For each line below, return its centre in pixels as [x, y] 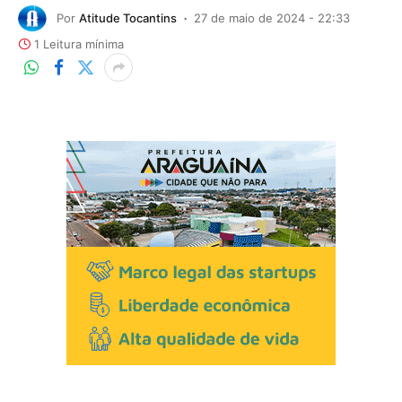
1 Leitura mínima [79, 44]
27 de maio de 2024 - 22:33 [272, 17]
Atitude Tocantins [128, 17]
